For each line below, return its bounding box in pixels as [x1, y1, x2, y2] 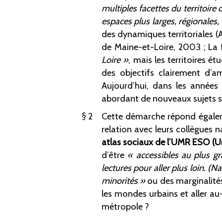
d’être [102, 149, 128, 161]
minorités [102, 175, 138, 187]
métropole [102, 201, 143, 213]
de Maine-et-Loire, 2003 [102, 41, 201, 53]
